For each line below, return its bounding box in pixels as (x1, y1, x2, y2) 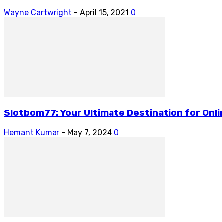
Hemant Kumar (4, 128, 59, 138)
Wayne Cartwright (4, 7, 72, 17)
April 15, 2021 (80, 7, 129, 17)
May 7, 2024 (67, 128, 112, 138)
